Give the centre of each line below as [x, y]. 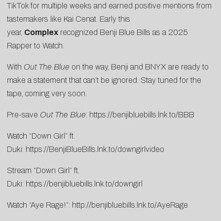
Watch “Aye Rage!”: [39, 205]
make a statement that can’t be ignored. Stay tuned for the [104, 80]
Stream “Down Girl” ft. [43, 171]
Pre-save [23, 115]
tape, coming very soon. [47, 94]
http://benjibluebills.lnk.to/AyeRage [130, 205]
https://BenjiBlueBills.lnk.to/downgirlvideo [95, 149]
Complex [41, 33]
